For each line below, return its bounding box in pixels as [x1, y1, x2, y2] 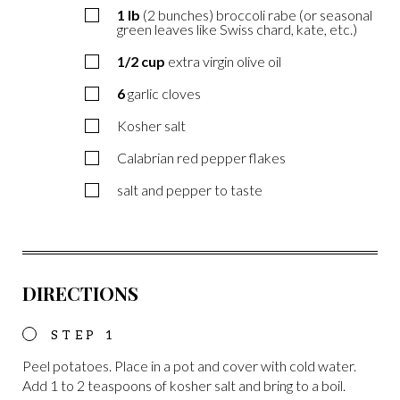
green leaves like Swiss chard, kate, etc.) [117, 20, 357, 37]
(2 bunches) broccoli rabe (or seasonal [143, 5, 372, 23]
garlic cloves [128, 84, 201, 102]
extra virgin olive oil [168, 52, 281, 70]
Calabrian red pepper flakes [117, 148, 286, 166]
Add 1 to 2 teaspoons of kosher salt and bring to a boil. [22, 376, 346, 394]
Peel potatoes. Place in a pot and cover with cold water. [22, 356, 356, 374]
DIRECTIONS [22, 279, 138, 305]
